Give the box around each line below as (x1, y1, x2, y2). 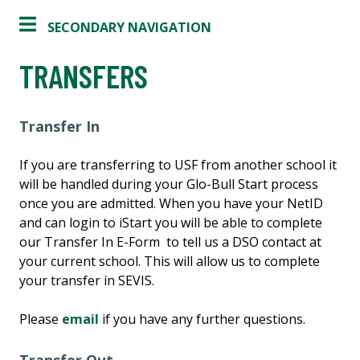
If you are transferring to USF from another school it (19, 156, 337, 174)
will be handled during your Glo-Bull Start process (19, 175, 318, 194)
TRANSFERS (19, 56, 148, 96)
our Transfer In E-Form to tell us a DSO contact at (19, 233, 321, 252)
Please (19, 310, 62, 329)
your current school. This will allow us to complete (19, 252, 320, 271)
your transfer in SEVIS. (19, 272, 154, 290)
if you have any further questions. (99, 310, 309, 329)
